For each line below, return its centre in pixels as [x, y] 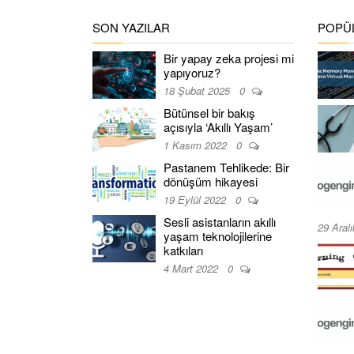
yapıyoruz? [192, 72]
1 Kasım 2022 [197, 145]
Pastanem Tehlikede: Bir [226, 167]
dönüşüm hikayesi [211, 181]
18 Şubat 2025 [198, 90]
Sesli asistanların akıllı [220, 222]
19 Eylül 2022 [196, 200]
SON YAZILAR [131, 27]
